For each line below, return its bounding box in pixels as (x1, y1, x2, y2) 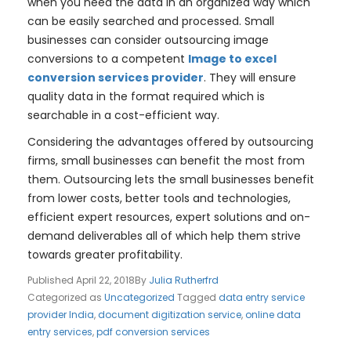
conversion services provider (27, 70, 204, 86)
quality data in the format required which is (27, 89, 265, 105)
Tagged (177, 291, 219, 305)
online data (245, 308, 301, 322)
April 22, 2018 (76, 273, 135, 288)
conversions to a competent (27, 51, 188, 67)
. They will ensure (204, 70, 296, 86)
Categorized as (27, 291, 104, 305)
